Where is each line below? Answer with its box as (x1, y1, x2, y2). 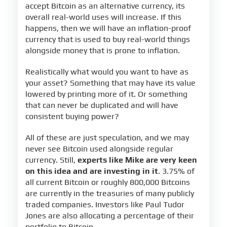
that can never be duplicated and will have (25, 100, 178, 110)
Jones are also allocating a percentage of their (25, 211, 194, 221)
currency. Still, (25, 155, 78, 165)
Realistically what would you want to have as (25, 67, 188, 77)
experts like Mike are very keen (78, 155, 197, 165)
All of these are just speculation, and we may (25, 133, 189, 143)
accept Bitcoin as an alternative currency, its (25, 1, 185, 11)
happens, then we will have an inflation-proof (25, 23, 191, 33)
